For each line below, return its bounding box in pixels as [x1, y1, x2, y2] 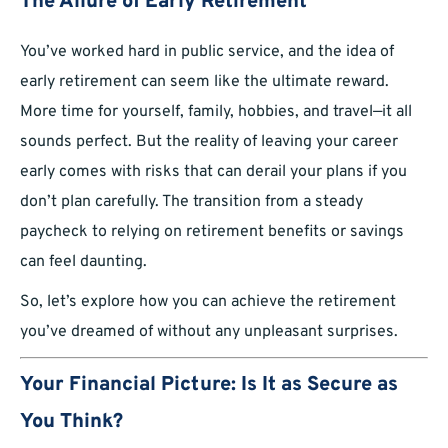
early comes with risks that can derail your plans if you [20, 162, 407, 183]
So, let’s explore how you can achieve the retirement [20, 292, 396, 313]
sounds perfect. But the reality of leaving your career [20, 132, 398, 153]
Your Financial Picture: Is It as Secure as [20, 372, 398, 399]
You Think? [20, 409, 123, 436]
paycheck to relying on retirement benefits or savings [20, 222, 404, 243]
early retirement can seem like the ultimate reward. [20, 72, 389, 93]
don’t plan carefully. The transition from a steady [20, 192, 363, 213]
